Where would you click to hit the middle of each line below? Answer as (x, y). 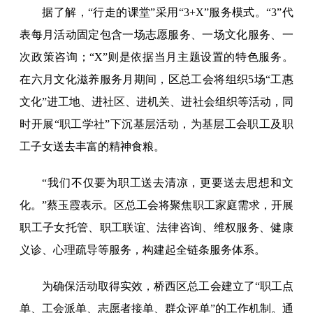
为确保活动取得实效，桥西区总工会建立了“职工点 (168, 286)
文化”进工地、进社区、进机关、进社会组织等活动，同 (156, 102)
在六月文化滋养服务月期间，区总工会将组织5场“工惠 (156, 80)
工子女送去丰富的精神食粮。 (93, 147)
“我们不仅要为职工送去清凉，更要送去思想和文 (168, 183)
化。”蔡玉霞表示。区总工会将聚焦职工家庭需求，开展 (156, 205)
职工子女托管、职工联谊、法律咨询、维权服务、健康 (156, 228)
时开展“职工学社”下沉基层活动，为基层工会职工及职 (156, 124)
